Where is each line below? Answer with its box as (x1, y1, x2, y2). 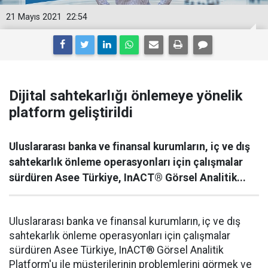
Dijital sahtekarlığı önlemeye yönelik (9, 87, 243, 104)
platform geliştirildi (9, 104, 133, 121)
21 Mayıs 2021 (6, 12, 62, 22)
